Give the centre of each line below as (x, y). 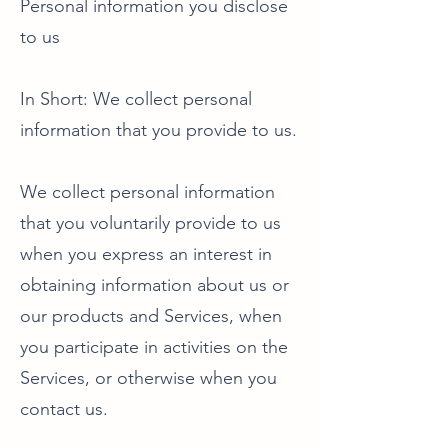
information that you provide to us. (158, 130)
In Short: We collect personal (136, 99)
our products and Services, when (151, 316)
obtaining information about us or (154, 285)
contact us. (64, 409)
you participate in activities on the (154, 347)
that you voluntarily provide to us (150, 223)
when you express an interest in (146, 254)
